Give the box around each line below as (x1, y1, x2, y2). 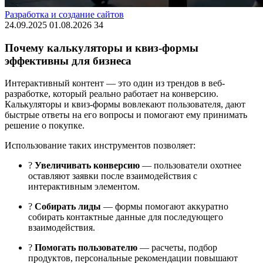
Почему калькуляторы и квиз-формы (5, 41, 198, 54)
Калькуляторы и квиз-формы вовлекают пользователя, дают (5, 99, 245, 110)
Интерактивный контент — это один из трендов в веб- (5, 78, 225, 89)
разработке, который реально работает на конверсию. (5, 89, 218, 99)
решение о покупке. (5, 120, 85, 131)
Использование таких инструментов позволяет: (5, 140, 195, 151)
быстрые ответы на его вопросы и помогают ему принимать (5, 110, 247, 120)
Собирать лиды (35, 201, 101, 212)
